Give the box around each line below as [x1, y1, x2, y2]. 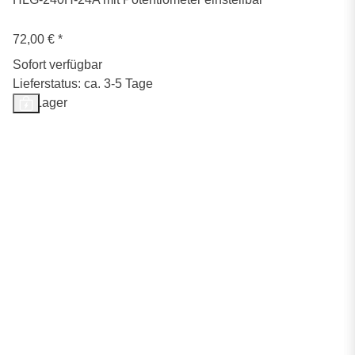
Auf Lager [13, 96, 67, 110]
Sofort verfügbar [13, 58, 102, 72]
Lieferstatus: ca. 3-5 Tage [13, 77, 153, 91]
